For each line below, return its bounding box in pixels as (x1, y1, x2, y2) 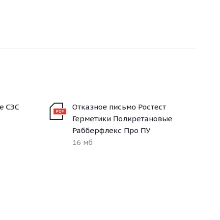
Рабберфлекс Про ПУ (72, 126, 150, 135)
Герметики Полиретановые (72, 114, 172, 123)
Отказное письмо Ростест (72, 102, 166, 111)
